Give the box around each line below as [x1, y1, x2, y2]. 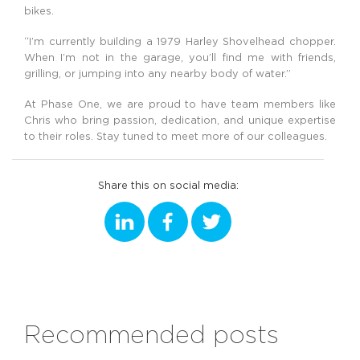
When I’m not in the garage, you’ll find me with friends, [24, 51, 336, 63]
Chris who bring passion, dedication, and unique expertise [24, 114, 336, 126]
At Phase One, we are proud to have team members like [24, 98, 336, 110]
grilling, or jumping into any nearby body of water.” [24, 67, 291, 80]
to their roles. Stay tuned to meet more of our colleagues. [24, 130, 327, 142]
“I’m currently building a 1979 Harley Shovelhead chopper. [24, 35, 336, 47]
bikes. [24, 5, 54, 17]
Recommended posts [24, 319, 279, 349]
